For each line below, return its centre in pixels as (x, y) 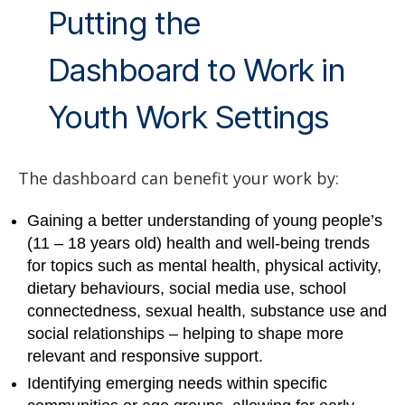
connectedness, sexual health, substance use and (207, 311)
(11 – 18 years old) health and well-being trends (198, 244)
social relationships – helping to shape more (185, 334)
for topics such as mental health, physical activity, (204, 266)
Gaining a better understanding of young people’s (205, 221)
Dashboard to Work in (196, 69)
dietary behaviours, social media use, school (187, 289)
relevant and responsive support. (145, 357)
